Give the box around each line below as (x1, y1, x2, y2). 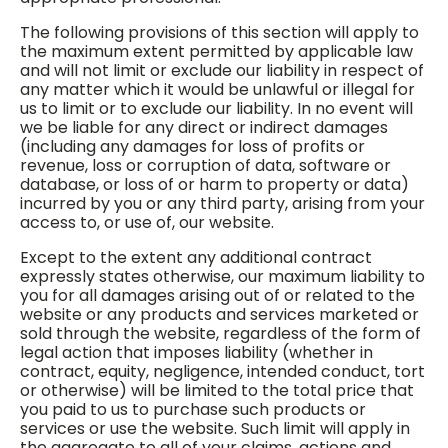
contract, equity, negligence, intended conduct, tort (20, 360, 425, 383)
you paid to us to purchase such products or (20, 398, 366, 421)
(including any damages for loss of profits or (20, 135, 365, 158)
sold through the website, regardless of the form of (20, 322, 421, 345)
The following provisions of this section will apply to (20, 21, 419, 44)
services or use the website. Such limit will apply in (20, 417, 410, 440)
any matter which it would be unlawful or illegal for (20, 78, 415, 101)
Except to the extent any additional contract (20, 246, 372, 269)
